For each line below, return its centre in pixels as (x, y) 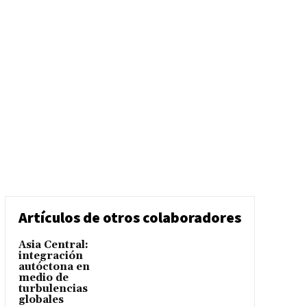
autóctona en (54, 267)
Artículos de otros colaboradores (130, 218)
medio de (43, 278)
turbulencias (53, 289)
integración (50, 256)
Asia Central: (53, 245)
